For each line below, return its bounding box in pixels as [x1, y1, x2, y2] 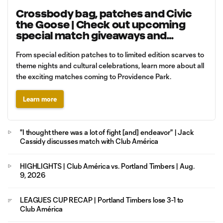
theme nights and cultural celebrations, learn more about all [16, 61, 204, 70]
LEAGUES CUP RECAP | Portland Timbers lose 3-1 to [20, 196, 184, 204]
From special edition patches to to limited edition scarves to [16, 50, 204, 59]
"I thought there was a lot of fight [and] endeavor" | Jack [20, 128, 194, 136]
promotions [16, 41, 78, 52]
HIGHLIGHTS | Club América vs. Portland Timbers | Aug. [20, 162, 195, 170]
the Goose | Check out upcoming [16, 19, 186, 30]
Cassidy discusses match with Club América [20, 137, 159, 145]
